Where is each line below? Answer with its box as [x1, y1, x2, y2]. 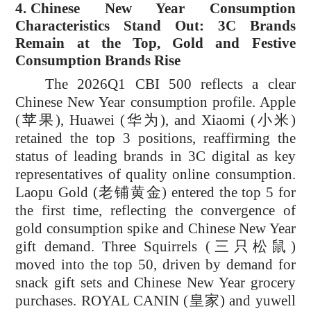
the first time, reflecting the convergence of [15, 202, 296, 219]
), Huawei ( [56, 112, 126, 129]
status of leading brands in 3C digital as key [15, 148, 296, 165]
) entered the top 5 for [162, 184, 296, 201]
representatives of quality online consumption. [15, 166, 296, 183]
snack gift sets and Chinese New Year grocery [15, 274, 296, 292]
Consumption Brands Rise [15, 52, 181, 69]
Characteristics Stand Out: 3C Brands [15, 17, 296, 35]
